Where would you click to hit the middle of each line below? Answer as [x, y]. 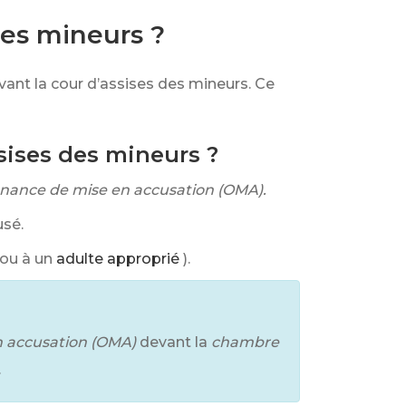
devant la [174, 342]
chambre [245, 342]
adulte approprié [118, 259]
